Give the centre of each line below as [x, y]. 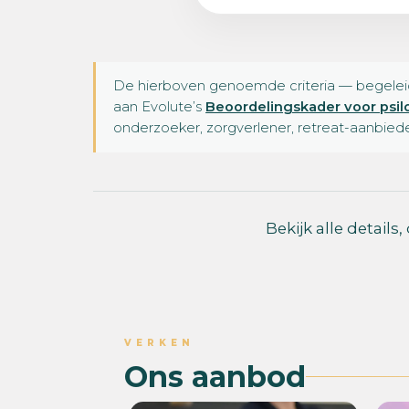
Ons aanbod [215, 376]
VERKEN [159, 342]
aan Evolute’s [160, 106]
